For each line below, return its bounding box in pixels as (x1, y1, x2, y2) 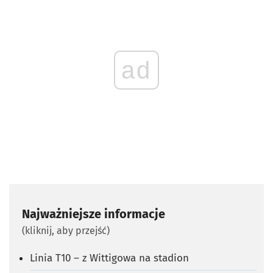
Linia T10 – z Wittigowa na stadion (30, 251, 189, 264)
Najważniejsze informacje (22, 206, 165, 221)
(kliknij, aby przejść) (22, 224, 110, 236)
